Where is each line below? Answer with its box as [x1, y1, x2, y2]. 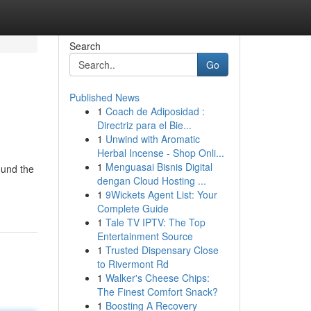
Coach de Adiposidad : [105, 104, 205, 118]
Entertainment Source [96, 229, 193, 243]
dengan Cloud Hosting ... [96, 174, 206, 187]
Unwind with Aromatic [105, 132, 200, 146]
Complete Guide [96, 201, 169, 215]
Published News [69, 90, 140, 104]
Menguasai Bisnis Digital [105, 160, 212, 174]
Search [69, 39, 101, 53]
